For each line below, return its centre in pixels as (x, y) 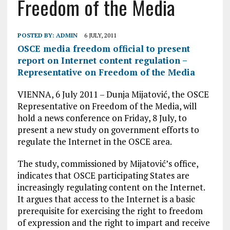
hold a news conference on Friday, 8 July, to (102, 118)
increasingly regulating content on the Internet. (111, 187)
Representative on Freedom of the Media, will (107, 106)
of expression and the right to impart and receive (113, 223)
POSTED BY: (36, 35)
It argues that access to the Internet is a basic (106, 199)
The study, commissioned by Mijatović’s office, (108, 164)
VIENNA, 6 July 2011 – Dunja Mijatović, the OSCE (113, 94)
